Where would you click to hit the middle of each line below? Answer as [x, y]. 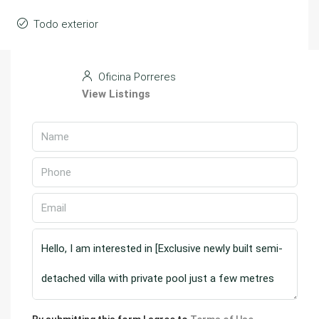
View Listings [116, 94]
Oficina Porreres [136, 77]
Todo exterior [66, 24]
